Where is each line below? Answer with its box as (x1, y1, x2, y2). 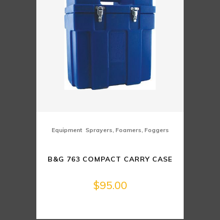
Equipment (51, 126, 82, 134)
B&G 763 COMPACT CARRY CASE (48, 155, 172, 164)
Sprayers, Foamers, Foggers (85, 126, 169, 134)
